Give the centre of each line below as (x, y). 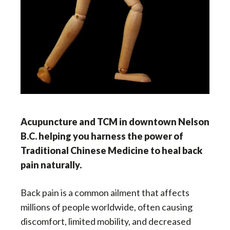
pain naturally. (51, 165)
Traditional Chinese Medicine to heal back (111, 151)
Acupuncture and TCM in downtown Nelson (115, 122)
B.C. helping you (55, 136)
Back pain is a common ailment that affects (105, 193)
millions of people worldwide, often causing (107, 207)
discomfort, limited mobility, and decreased (106, 222)
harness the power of (136, 136)
